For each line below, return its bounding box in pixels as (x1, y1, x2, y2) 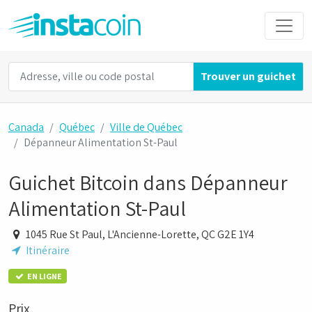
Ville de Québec (110, 120, 182, 134)
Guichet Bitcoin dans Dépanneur (8, 169, 288, 196)
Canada (8, 120, 44, 134)
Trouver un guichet (201, 69, 296, 84)
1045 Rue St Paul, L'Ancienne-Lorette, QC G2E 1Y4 (24, 226, 259, 242)
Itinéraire (24, 242, 70, 258)
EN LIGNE (25, 270, 62, 281)
